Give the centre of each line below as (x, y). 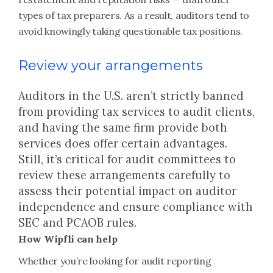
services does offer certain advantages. (123, 144)
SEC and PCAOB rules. (79, 223)
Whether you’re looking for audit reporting (115, 261)
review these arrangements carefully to (124, 175)
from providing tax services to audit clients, (136, 112)
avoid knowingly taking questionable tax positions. (131, 31)
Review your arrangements (111, 66)
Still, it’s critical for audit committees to (127, 159)
